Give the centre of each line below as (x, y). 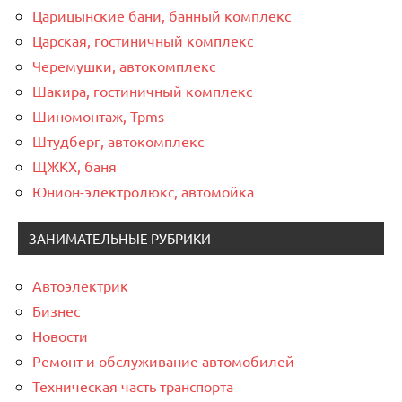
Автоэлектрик (80, 285)
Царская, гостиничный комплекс (143, 40)
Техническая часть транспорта (133, 385)
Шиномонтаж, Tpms (98, 115)
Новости (60, 335)
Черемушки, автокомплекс (124, 65)
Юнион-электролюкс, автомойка (143, 191)
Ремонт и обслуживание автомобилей (163, 360)
